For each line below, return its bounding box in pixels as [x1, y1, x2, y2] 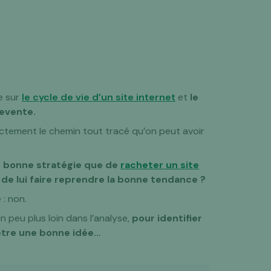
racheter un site [120, 158, 200, 171]
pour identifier [132, 212, 203, 224]
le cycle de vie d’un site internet [22, 91, 176, 103]
